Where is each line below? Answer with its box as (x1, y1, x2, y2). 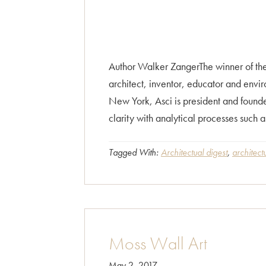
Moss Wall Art (109, 232, 207, 255)
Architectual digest (161, 146, 227, 159)
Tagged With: (109, 146, 161, 159)
